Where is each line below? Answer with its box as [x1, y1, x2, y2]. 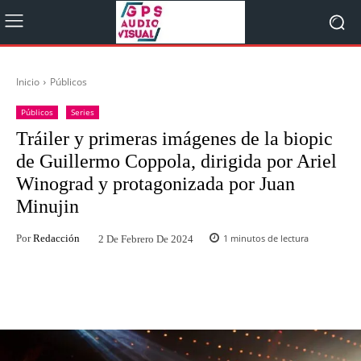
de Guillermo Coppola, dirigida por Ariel [16, 151, 337, 172]
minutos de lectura [228, 232, 309, 245]
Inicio [16, 75, 39, 89]
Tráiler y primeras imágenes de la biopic [16, 128, 333, 149]
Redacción [33, 232, 80, 245]
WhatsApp [261, 285, 307, 298]
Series [71, 106, 94, 118]
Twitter [164, 285, 197, 298]
